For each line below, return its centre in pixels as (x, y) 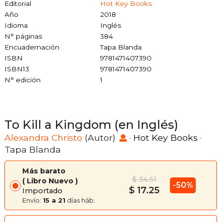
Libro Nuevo (50, 181)
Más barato (44, 171)
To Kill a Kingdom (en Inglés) (91, 125)
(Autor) (100, 138)
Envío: (32, 200)
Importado (42, 191)
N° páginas (23, 36)
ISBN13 (17, 69)
